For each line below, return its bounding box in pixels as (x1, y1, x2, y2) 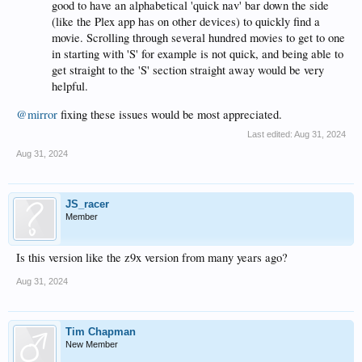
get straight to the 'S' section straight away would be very (52, 61, 324, 78)
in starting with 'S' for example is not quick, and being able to (52, 45, 343, 61)
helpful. (52, 78, 88, 94)
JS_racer (65, 197, 109, 210)
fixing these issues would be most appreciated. (57, 106, 282, 122)
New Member (65, 339, 118, 349)
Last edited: (247, 128, 294, 139)
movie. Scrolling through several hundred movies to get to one (52, 29, 345, 45)
